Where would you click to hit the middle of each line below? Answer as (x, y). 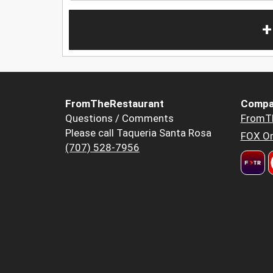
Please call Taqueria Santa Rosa (138, 133)
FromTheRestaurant (115, 104)
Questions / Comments (119, 119)
